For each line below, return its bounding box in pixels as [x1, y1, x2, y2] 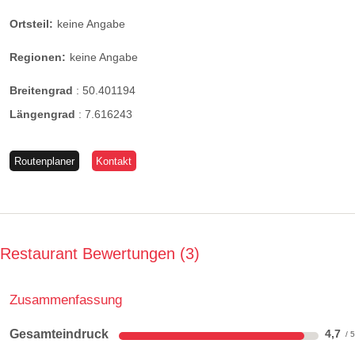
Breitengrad [10, 84, 76, 97]
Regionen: [10, 50, 66, 63]
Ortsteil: [10, 17, 53, 30]
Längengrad [10, 108, 78, 121]
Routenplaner [13, 155, 74, 167]
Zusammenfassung [10, 292, 122, 308]
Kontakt [96, 155, 132, 167]
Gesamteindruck [10, 327, 109, 342]
